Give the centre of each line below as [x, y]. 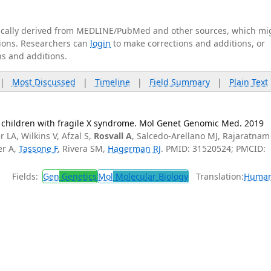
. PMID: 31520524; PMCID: [214, 148]
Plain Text [248, 82]
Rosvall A [113, 135]
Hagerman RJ [135, 148]
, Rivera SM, [83, 148]
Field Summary [179, 82]
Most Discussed [44, 82]
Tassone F [38, 148]
